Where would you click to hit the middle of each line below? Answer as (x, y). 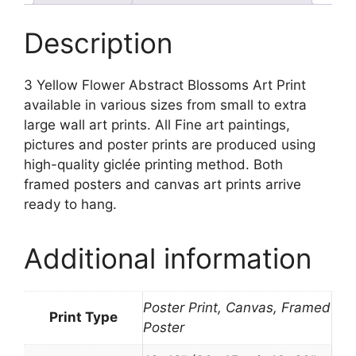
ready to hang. (70, 205)
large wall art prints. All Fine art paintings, (157, 125)
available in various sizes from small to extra (165, 105)
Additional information (168, 259)
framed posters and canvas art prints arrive (163, 185)
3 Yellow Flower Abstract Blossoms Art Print (165, 85)
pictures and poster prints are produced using (170, 145)
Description (98, 43)
